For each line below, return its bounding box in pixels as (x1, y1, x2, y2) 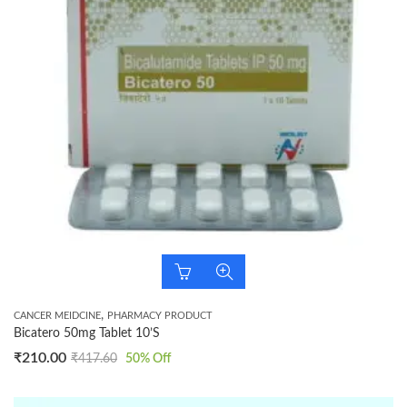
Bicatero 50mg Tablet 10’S (14, 327, 160, 340)
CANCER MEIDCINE (14, 311, 101, 321)
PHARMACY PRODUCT (107, 311, 213, 321)
